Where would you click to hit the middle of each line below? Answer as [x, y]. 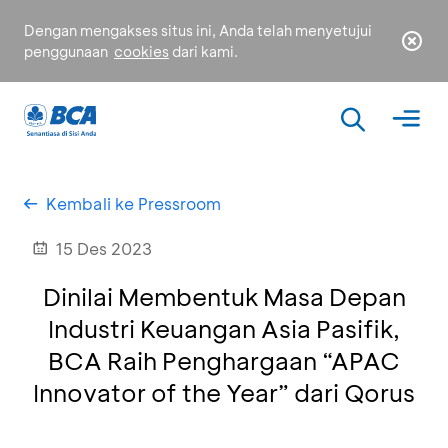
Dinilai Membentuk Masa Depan [224, 296]
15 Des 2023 [104, 248]
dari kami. [203, 51]
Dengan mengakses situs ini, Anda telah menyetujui [198, 30]
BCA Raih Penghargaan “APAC [224, 360]
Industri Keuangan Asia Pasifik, [224, 328]
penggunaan [67, 51]
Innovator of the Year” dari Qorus [224, 392]
